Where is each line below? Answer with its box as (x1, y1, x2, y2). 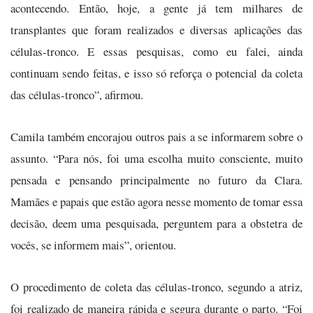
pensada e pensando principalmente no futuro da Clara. (10, 171, 303, 188)
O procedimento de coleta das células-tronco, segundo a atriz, (10, 278, 303, 295)
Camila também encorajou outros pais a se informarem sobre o (10, 128, 303, 145)
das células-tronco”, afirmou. (10, 86, 143, 103)
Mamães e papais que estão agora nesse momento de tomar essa (10, 193, 303, 210)
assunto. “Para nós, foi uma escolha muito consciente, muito (10, 150, 303, 166)
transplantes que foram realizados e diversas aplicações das (10, 21, 303, 38)
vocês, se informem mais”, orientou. (10, 236, 176, 253)
